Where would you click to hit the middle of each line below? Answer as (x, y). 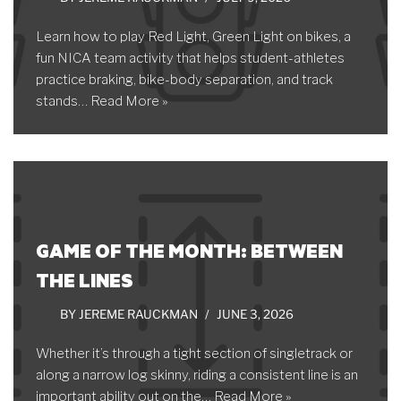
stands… (63, 101)
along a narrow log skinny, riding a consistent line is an (197, 375)
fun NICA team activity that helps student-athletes (190, 58)
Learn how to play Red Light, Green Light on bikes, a (193, 37)
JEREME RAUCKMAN (138, 314)
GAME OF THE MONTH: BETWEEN (189, 250)
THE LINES (85, 280)
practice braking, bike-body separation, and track (184, 80)
